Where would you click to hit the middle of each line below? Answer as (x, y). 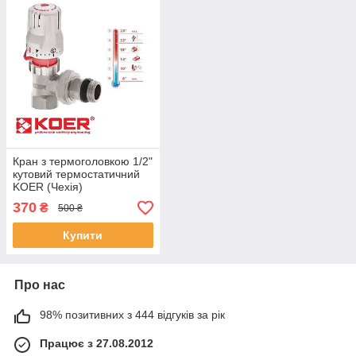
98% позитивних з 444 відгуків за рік (132, 315)
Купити (83, 236)
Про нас (40, 285)
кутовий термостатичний (76, 174)
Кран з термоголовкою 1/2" (83, 162)
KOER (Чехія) (48, 187)
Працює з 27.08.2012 (97, 344)
